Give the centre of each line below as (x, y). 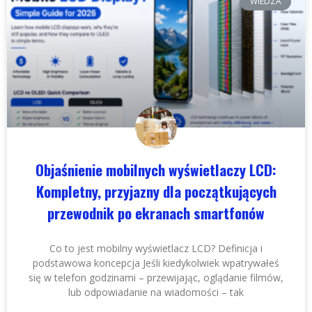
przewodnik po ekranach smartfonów (156, 212)
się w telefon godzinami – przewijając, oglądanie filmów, (156, 277)
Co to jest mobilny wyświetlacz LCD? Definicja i (156, 248)
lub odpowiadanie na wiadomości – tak (156, 292)
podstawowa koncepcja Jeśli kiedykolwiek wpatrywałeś (156, 263)
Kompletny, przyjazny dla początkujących (156, 191)
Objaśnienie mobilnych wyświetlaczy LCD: (156, 169)
